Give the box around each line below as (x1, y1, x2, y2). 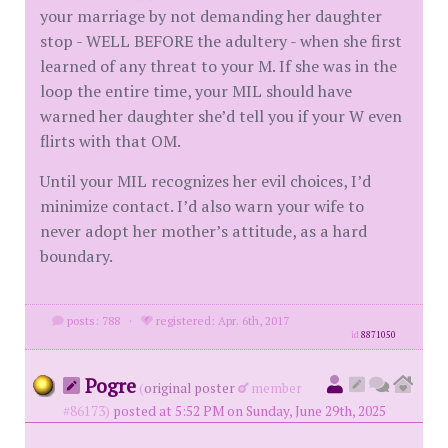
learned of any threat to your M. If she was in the (40, 54, 397, 77)
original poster (144, 378, 235, 397)
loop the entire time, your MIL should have (40, 79, 352, 102)
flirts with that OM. (40, 129, 181, 152)
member (248, 378, 302, 397)
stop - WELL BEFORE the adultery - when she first (40, 29, 402, 52)
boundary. (40, 244, 113, 267)
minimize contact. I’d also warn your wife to (40, 194, 364, 217)
